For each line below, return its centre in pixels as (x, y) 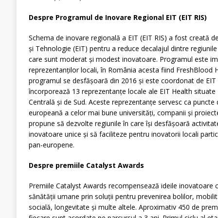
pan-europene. (51, 145)
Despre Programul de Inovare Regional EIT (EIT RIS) (118, 18)
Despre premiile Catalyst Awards (86, 165)
